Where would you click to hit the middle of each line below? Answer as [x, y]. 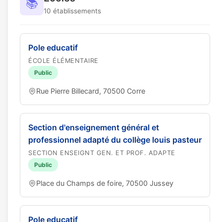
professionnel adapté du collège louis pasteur [115, 140]
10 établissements [72, 11]
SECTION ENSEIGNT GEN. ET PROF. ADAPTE [102, 153]
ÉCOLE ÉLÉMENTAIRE [63, 61]
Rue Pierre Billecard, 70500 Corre [91, 91]
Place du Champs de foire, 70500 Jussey [105, 183]
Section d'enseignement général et [94, 127]
